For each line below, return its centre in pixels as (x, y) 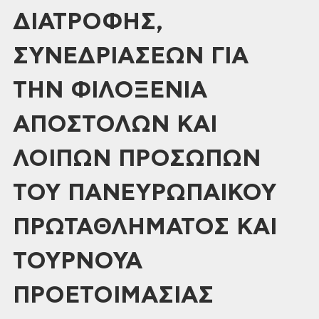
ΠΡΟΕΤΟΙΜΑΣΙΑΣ (113, 296)
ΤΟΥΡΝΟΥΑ (78, 261)
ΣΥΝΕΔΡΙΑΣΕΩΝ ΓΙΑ (131, 56)
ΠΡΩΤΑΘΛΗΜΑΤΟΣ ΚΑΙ (145, 227)
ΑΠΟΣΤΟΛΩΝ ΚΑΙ (115, 125)
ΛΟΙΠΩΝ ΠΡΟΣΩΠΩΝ (137, 159)
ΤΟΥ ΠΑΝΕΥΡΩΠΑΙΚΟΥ (145, 193)
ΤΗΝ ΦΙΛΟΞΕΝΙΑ (110, 90)
